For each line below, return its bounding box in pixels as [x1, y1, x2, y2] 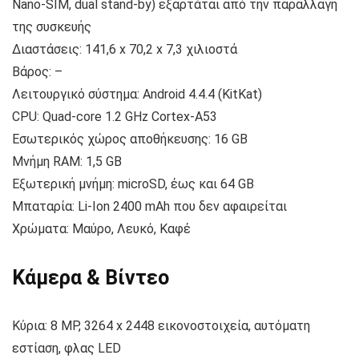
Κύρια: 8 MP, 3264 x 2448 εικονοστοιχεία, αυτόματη [12, 318, 310, 334]
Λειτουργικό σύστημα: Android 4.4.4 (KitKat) [12, 87, 262, 103]
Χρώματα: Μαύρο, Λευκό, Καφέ [12, 221, 191, 237]
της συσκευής [12, 19, 91, 35]
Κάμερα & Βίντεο [12, 266, 169, 290]
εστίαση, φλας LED [12, 341, 121, 357]
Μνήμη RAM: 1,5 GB [12, 154, 122, 170]
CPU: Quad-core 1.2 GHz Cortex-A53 [12, 109, 217, 125]
